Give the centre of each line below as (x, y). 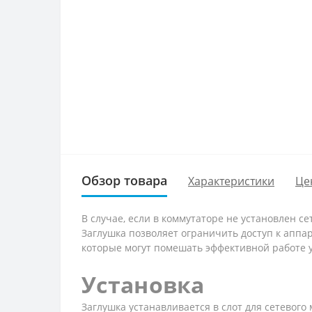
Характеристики (231, 181)
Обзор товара (124, 181)
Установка (143, 285)
